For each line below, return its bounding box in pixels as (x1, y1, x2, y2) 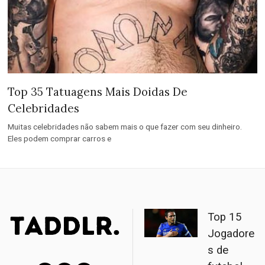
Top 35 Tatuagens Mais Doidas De (8, 85, 188, 99)
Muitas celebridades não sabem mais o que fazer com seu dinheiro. (8, 122, 243, 132)
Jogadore (207, 227, 254, 241)
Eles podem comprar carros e (8, 134, 112, 144)
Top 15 (207, 211, 242, 224)
